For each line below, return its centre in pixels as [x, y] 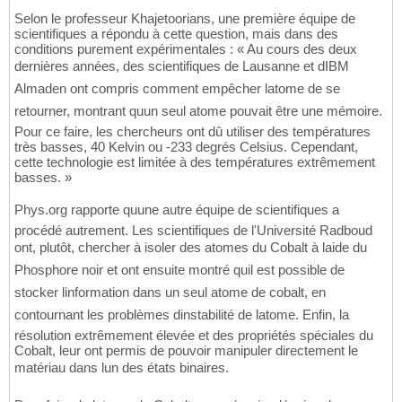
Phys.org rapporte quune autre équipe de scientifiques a [177, 210]
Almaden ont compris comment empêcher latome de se [177, 89]
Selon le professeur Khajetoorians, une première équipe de [185, 19]
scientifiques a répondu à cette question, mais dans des [176, 34]
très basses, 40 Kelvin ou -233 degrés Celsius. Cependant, [186, 147]
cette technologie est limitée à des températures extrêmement [195, 162]
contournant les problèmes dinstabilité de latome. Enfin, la [182, 315]
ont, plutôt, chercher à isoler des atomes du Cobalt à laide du [191, 248]
